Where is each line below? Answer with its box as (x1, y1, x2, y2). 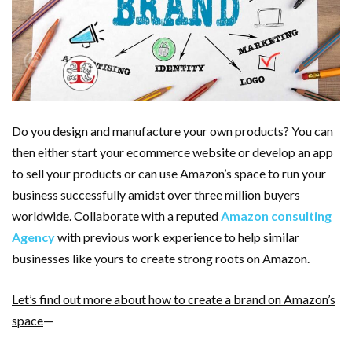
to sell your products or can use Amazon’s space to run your (12, 166, 326, 181)
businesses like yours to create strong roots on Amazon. (12, 251, 310, 266)
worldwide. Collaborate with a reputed (12, 208, 221, 224)
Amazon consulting (221, 208, 332, 224)
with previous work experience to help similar (55, 229, 299, 245)
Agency (12, 229, 55, 245)
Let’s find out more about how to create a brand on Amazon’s (12, 291, 335, 307)
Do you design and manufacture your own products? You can (12, 123, 333, 139)
